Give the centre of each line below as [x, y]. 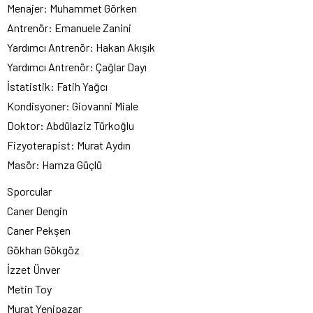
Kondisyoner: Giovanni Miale [73, 105]
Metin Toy [29, 289]
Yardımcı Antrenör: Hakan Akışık [81, 47]
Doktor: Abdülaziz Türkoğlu [71, 125]
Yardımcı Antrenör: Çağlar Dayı [77, 66]
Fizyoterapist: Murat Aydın [69, 145]
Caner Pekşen [39, 230]
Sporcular [29, 191]
